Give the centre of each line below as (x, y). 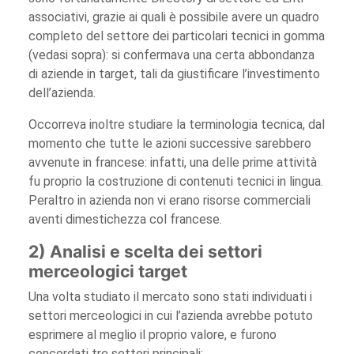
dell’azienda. (62, 92)
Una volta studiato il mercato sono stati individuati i (170, 296)
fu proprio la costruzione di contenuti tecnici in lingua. (176, 181)
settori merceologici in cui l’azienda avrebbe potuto (171, 315)
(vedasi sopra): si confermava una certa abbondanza (171, 55)
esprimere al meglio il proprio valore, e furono (153, 334)
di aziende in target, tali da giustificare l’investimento (174, 73)
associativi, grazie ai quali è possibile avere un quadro (174, 17)
